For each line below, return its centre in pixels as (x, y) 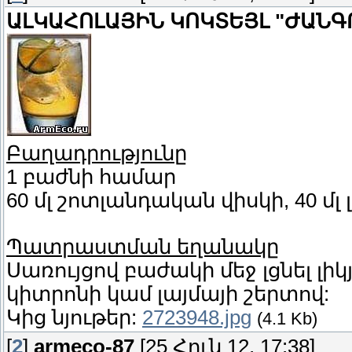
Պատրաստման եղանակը (143, 247)
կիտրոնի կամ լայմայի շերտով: (168, 294)
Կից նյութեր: (74, 318)
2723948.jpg (197, 318)
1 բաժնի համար (91, 177)
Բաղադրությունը (97, 154)
